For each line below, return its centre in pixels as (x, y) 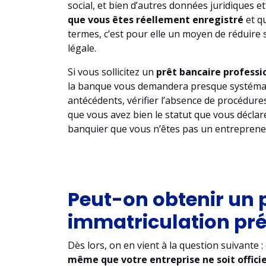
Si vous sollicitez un (112, 72)
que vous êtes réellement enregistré (156, 20)
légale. (82, 48)
